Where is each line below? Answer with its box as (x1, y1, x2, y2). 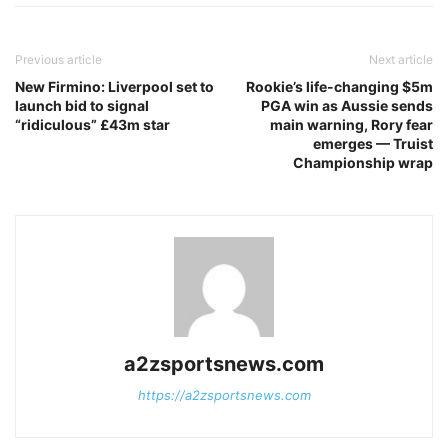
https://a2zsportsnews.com (137, 387, 311, 404)
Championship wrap (293, 154, 433, 172)
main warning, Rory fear (270, 116, 433, 134)
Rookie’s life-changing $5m (246, 78, 433, 96)
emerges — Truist (313, 135, 433, 153)
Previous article (15, 52, 102, 68)
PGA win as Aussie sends (261, 97, 433, 115)
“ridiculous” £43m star (15, 116, 170, 134)
